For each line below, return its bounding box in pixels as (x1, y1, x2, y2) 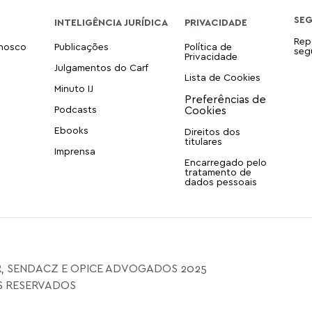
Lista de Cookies (184, 70, 260, 83)
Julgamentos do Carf (54, 61, 148, 73)
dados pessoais (184, 175, 257, 187)
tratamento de (184, 165, 251, 178)
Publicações (54, 40, 109, 52)
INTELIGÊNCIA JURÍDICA (54, 15, 168, 28)
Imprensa (54, 144, 95, 157)
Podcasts (54, 102, 97, 115)
